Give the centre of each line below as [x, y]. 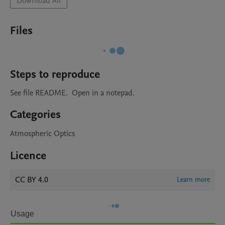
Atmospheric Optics [42, 134]
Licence [28, 156]
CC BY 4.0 [32, 180]
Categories [35, 115]
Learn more [193, 180]
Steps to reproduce [55, 74]
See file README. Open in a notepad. [72, 93]
